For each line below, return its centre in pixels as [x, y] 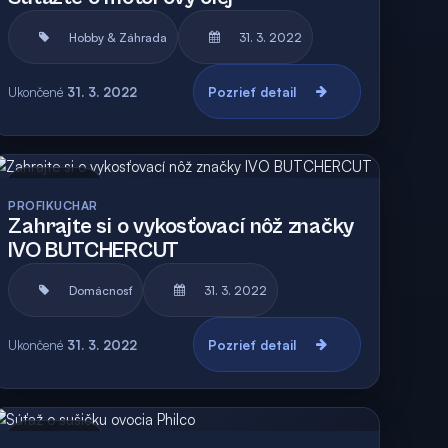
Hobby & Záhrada [118, 37]
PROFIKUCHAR [53, 205]
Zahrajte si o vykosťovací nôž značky [181, 226]
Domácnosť [101, 290]
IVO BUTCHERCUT [94, 250]
